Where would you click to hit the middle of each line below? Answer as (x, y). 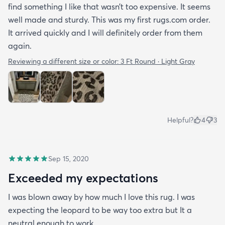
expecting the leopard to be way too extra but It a (100, 210)
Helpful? (180, 120)
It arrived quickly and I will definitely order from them (105, 32)
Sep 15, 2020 (69, 158)
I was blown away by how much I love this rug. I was (101, 197)
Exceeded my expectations (83, 178)
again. (20, 45)
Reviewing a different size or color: (64, 61)
